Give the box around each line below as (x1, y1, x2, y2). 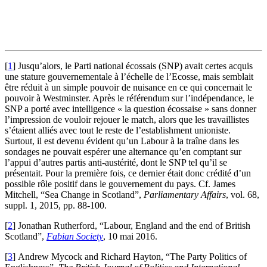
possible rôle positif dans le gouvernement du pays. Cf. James (5, 179, 235, 190)
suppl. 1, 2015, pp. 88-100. (5, 200, 107, 211)
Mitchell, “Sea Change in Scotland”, (5, 190, 144, 200)
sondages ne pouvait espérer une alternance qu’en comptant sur (5, 147, 241, 157)
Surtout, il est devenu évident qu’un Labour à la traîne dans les (5, 136, 239, 147)
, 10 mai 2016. (103, 231, 157, 242)
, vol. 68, (226, 190, 259, 200)
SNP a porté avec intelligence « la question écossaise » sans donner (5, 104, 256, 114)
